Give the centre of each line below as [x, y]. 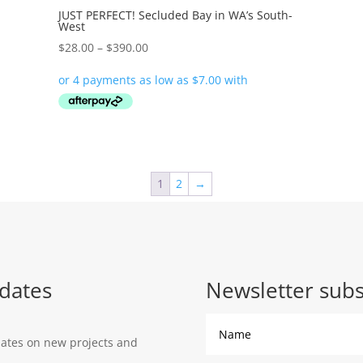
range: [164, 65]
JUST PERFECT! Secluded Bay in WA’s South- [175, 15]
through [169, 102]
